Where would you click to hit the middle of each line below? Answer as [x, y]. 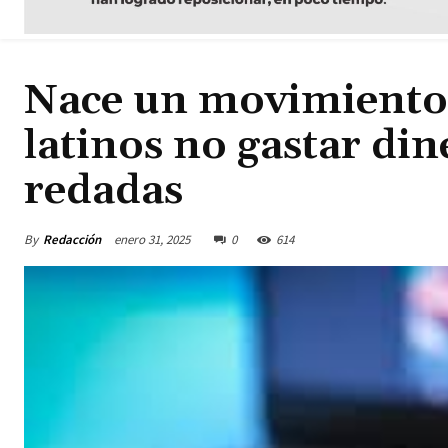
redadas [103, 191]
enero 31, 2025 [152, 240]
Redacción [72, 239]
